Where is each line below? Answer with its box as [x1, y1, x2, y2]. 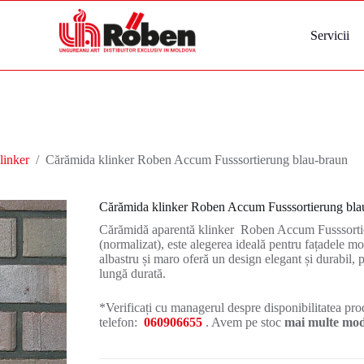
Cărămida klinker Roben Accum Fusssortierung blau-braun [45, 153, 348, 167]
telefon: [99, 315, 145, 330]
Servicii [310, 28, 349, 42]
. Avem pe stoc [202, 315, 285, 330]
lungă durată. [99, 266, 167, 281]
